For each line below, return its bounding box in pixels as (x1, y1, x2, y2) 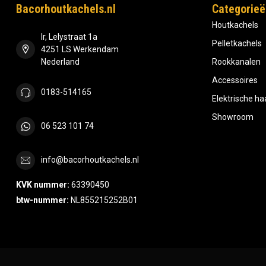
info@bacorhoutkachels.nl (41, 155, 139, 165)
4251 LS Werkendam (41, 44, 119, 54)
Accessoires (212, 75, 258, 85)
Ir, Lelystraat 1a (41, 31, 97, 42)
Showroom (212, 112, 254, 122)
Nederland (41, 56, 80, 66)
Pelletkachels (212, 38, 262, 48)
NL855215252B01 (69, 195, 138, 205)
